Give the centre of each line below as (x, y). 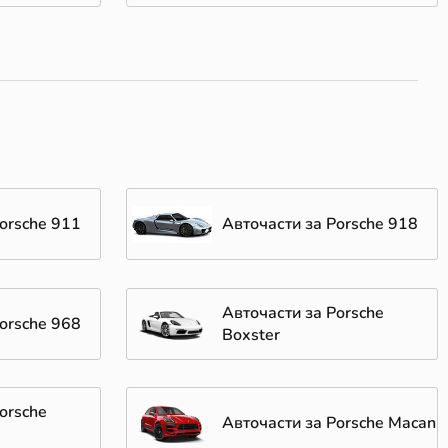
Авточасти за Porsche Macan (328, 422)
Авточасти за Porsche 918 (319, 224)
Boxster (250, 334)
